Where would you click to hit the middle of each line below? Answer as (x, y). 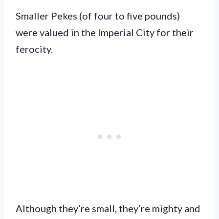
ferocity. (35, 49)
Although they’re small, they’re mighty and (108, 208)
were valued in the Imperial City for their (105, 32)
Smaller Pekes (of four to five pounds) (98, 15)
